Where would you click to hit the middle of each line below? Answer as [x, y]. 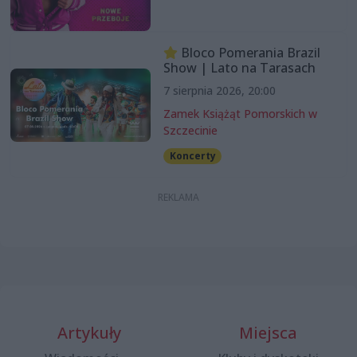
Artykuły [89, 333]
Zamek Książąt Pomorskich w [240, 114]
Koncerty [192, 156]
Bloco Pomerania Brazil [249, 53]
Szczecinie [190, 131]
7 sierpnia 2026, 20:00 [219, 91]
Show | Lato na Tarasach [239, 68]
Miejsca [268, 333]
